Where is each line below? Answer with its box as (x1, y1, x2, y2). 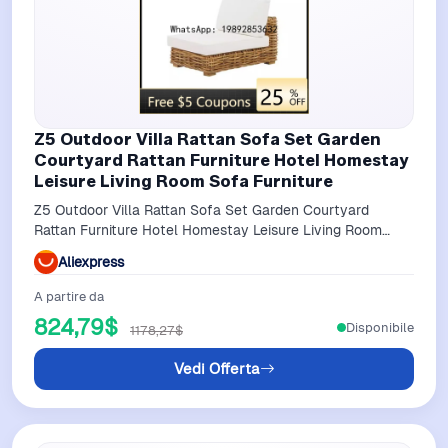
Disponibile (346, 318, 414, 336)
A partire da (34, 288, 104, 306)
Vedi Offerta (173, 359, 260, 379)
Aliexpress (58, 252, 124, 271)
